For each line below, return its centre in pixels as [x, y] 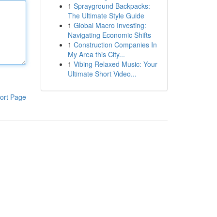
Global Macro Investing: [110, 25]
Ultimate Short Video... [102, 74]
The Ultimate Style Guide [106, 15]
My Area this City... [96, 54]
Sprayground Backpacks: [112, 6]
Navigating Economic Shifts [109, 35]
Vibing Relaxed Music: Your [115, 64]
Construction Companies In [115, 45]
